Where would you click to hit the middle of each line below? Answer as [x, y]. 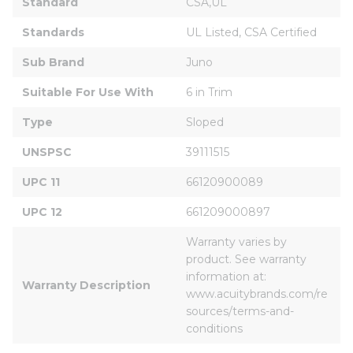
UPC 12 [42, 212]
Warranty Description [86, 285]
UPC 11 [41, 182]
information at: [228, 276]
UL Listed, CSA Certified [251, 32]
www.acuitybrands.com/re [257, 294]
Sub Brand [53, 62]
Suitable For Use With [88, 92]
